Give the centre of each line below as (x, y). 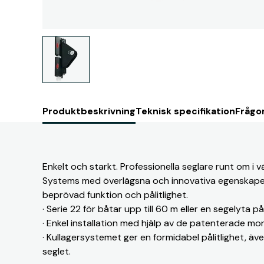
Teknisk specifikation (185, 111)
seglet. (57, 251)
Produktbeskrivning (89, 111)
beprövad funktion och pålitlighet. (115, 195)
